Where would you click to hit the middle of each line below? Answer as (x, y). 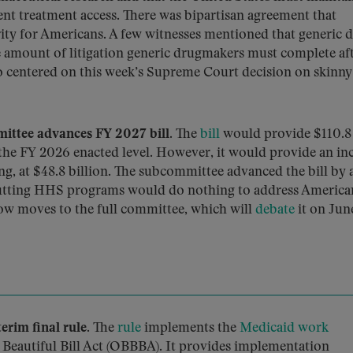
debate (275, 210)
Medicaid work (284, 328)
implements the (190, 328)
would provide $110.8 (286, 134)
